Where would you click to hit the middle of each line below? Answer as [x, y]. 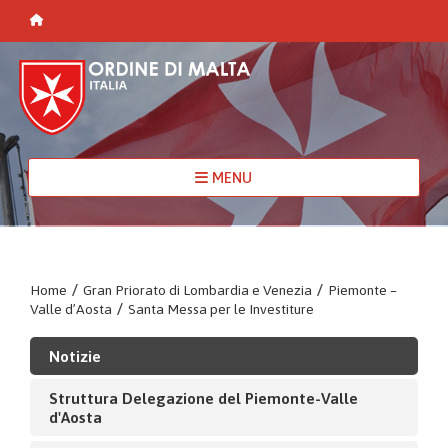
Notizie [74, 355]
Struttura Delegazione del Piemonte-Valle [203, 397]
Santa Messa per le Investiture [221, 308]
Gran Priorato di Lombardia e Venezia [197, 289]
